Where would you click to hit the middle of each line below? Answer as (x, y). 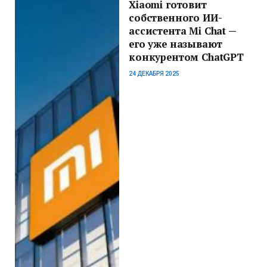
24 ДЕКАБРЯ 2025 (154, 73)
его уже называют (176, 44)
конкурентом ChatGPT (186, 57)
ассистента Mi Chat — (182, 31)
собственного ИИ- (176, 18)
